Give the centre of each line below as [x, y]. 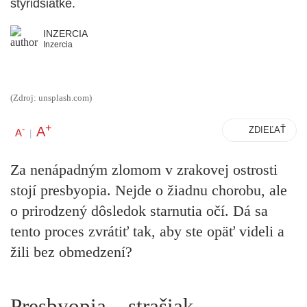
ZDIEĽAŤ [267, 130]
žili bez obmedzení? [71, 252]
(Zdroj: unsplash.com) [51, 98]
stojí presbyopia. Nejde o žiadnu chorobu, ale [149, 191]
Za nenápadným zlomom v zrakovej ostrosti [144, 170]
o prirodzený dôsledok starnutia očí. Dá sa [139, 211]
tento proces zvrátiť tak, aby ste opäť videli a [147, 232]
